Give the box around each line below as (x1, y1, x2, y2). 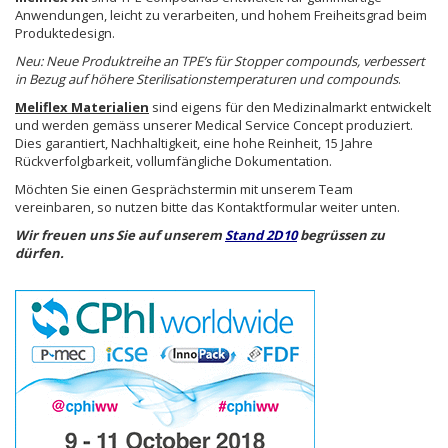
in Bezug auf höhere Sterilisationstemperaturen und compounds (15, 70, 398, 88)
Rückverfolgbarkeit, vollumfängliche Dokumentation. (15, 152, 332, 170)
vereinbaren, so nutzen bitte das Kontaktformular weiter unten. (15, 198, 403, 216)
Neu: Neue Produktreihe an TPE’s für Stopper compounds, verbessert (15, 52, 425, 70)
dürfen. (15, 244, 64, 262)
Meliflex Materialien (15, 98, 149, 116)
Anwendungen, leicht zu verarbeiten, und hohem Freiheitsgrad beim (15, 6, 427, 24)
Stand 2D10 (225, 226, 297, 244)
